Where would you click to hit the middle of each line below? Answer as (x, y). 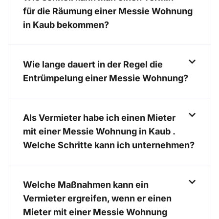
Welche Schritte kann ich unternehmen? (109, 145)
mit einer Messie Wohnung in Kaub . (99, 131)
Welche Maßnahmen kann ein (86, 185)
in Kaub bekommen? (66, 25)
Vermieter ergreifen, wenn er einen (97, 198)
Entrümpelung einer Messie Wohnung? (106, 78)
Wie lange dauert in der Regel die (93, 65)
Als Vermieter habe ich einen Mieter (99, 118)
